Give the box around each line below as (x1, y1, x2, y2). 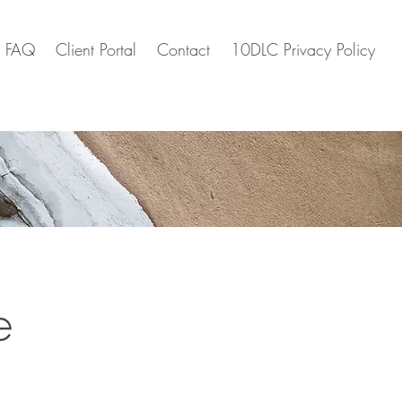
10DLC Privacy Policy (231, 39, 375, 60)
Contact (157, 39, 210, 60)
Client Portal (56, 39, 136, 60)
